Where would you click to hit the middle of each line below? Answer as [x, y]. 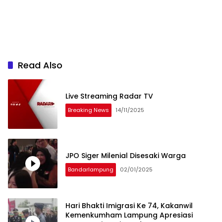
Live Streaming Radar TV [109, 96]
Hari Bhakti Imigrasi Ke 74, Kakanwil [129, 205]
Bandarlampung [91, 169]
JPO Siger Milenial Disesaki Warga [126, 155]
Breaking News [88, 110]
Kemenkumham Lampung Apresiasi [129, 215]
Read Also [40, 65]
